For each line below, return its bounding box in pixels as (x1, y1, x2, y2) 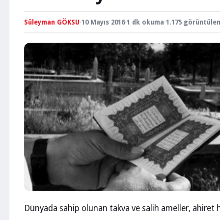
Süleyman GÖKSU (24, 18, 80, 26)
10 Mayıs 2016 (82, 18, 125, 26)
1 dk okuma (127, 18, 164, 26)
